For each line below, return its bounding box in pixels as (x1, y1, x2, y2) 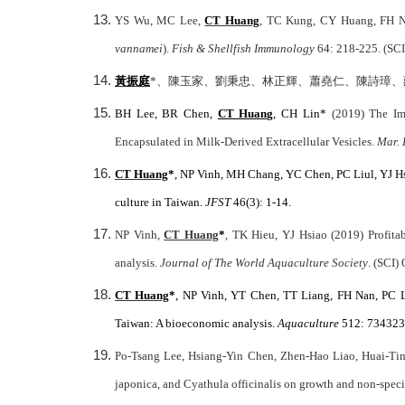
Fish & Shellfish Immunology (172, 42, 315, 55)
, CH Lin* (273, 107, 332, 120)
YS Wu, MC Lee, (115, 14, 205, 27)
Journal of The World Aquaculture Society (160, 256, 368, 269)
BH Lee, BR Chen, (115, 107, 218, 120)
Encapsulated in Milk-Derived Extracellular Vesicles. (115, 135, 377, 148)
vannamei (115, 42, 163, 55)
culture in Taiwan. (115, 195, 205, 209)
